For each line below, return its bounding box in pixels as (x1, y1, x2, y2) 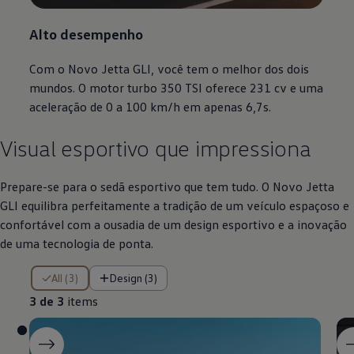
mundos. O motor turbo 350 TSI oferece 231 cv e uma (29, 80, 324, 96)
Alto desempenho (29, 24, 144, 43)
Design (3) (116, 271, 157, 285)
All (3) (58, 271, 78, 285)
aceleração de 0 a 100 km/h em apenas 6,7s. (29, 99, 272, 115)
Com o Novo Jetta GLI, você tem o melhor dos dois (29, 61, 310, 77)
